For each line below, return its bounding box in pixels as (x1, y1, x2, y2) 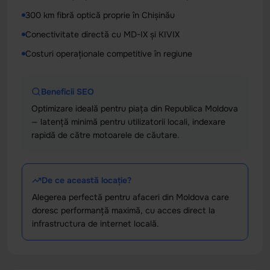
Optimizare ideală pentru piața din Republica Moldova (31, 102, 238, 114)
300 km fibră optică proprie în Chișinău (25, 9, 175, 20)
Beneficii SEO (41, 86, 94, 97)
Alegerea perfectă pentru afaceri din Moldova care (32, 191, 229, 202)
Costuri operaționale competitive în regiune (25, 48, 192, 59)
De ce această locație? (42, 174, 131, 186)
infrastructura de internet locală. (32, 218, 159, 229)
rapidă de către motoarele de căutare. (31, 129, 180, 140)
